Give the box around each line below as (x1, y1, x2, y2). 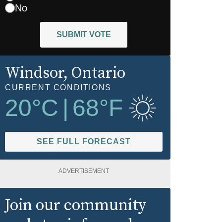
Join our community (5, 195, 146, 216)
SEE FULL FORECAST (37, 137, 131, 146)
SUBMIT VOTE (56, 30, 111, 39)
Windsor (5, 63, 63, 83)
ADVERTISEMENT (58, 167, 109, 174)
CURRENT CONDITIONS (5, 83, 111, 92)
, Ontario (63, 63, 125, 83)
